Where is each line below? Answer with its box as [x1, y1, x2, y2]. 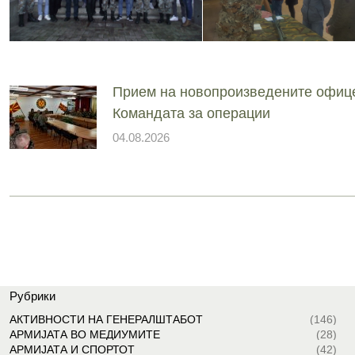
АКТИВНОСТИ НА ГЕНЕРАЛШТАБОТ [9, 313, 203, 326]
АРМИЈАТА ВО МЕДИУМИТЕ [9, 328, 160, 342]
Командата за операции [112, 105, 270, 121]
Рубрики [9, 289, 55, 303]
